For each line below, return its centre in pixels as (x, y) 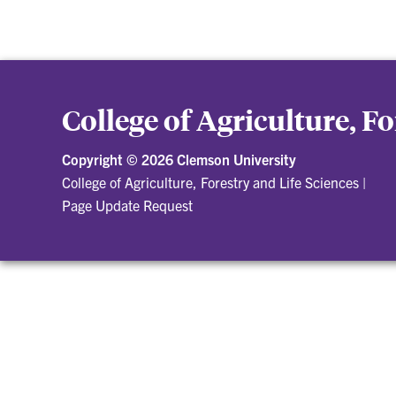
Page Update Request (127, 206)
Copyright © (102, 160)
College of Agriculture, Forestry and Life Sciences (210, 183)
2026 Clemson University (219, 160)
